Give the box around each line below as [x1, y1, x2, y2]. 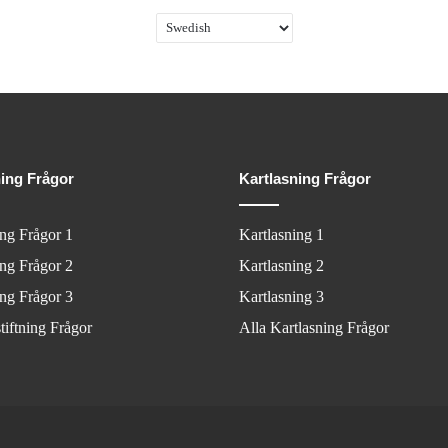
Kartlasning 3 [239, 288, 324, 306]
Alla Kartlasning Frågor [239, 319, 389, 337]
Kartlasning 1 [239, 226, 324, 244]
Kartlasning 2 [239, 257, 324, 275]
